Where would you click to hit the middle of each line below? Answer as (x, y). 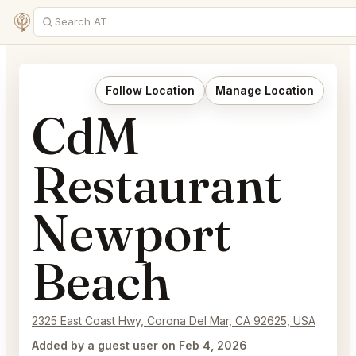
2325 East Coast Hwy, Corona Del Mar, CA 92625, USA (174, 321)
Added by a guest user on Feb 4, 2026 (139, 345)
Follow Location (150, 90)
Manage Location (265, 90)
